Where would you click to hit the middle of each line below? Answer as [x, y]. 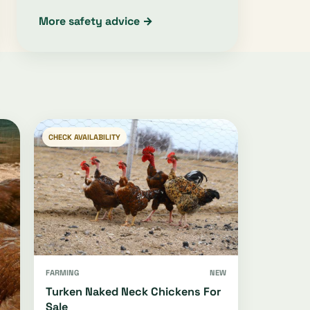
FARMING [62, 272]
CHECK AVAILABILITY [84, 137]
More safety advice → [96, 21]
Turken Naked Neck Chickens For [133, 291]
